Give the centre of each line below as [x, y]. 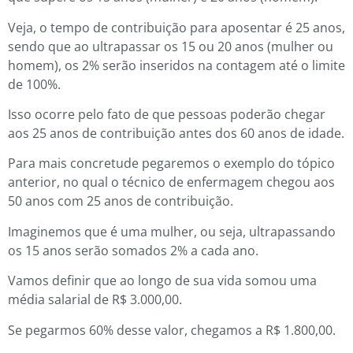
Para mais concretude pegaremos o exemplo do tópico [171, 163]
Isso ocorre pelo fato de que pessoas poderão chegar [167, 114]
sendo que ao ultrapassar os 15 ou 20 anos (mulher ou [171, 46]
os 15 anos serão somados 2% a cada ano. [133, 250]
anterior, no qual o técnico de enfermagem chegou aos [171, 182]
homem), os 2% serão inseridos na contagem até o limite [176, 65]
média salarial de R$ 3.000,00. [95, 300]
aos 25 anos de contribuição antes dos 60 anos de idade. [176, 133]
